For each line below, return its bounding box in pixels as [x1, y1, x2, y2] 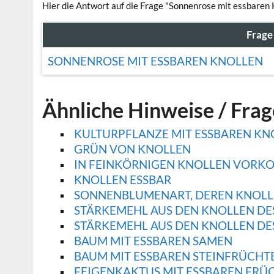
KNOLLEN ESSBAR [73, 172, 171, 187]
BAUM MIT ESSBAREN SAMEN [73, 234, 232, 248]
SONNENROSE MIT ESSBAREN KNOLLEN [47, 54, 263, 68]
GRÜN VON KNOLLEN [73, 142, 191, 157]
